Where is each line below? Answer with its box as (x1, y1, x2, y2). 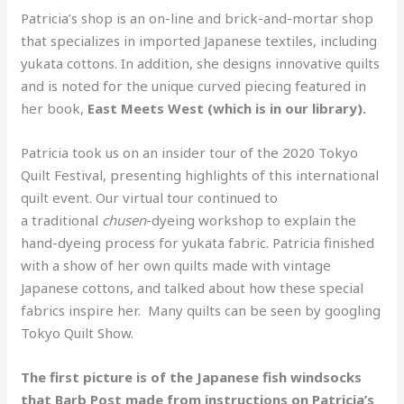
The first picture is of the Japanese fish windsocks (21, 367, 363, 386)
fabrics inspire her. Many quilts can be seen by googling (21, 300, 381, 319)
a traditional (21, 210, 103, 229)
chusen (102, 210, 147, 229)
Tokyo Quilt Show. (21, 323, 134, 342)
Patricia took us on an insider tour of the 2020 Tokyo (21, 142, 359, 161)
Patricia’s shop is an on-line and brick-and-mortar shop (21, 8, 374, 27)
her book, (21, 98, 88, 117)
